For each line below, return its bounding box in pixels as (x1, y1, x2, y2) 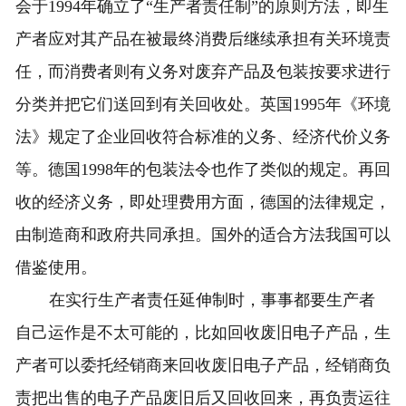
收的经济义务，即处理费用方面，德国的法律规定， (14, 193, 391, 212)
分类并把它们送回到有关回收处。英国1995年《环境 (14, 95, 391, 114)
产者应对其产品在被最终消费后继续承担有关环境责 (14, 30, 391, 49)
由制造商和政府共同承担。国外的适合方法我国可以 (14, 226, 391, 245)
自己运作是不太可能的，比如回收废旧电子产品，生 (14, 324, 391, 343)
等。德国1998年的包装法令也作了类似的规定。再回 (14, 160, 391, 179)
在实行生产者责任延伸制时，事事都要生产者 (49, 291, 376, 310)
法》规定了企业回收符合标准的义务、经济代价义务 (14, 128, 391, 147)
